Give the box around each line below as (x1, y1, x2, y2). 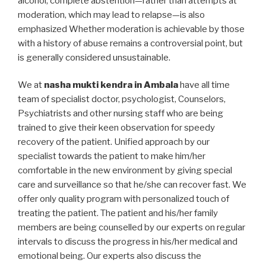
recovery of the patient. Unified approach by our (18, 137, 210, 148)
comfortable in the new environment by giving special (18, 165, 232, 176)
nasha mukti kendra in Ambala (44, 80, 180, 91)
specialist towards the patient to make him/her (18, 151, 205, 162)
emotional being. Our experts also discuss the (18, 251, 201, 262)
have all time (180, 80, 230, 91)
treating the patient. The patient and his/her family (18, 208, 218, 219)
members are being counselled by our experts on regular (18, 222, 245, 233)
